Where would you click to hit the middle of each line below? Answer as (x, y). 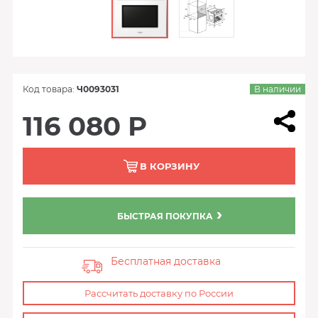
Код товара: (49, 89)
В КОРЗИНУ (170, 166)
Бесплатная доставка (166, 261)
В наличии (278, 89)
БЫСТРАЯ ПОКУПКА (165, 216)
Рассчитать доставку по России (159, 293)
